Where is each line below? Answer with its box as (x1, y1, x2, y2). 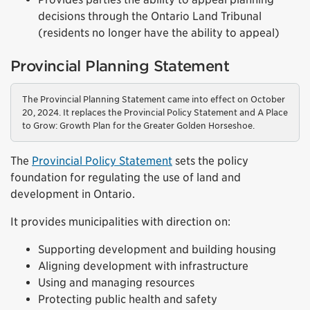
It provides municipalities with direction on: (10, 215, 230, 228)
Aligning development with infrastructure (38, 259, 248, 273)
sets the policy (172, 154, 248, 167)
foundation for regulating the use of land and (10, 170, 241, 184)
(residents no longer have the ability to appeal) (38, 26, 280, 39)
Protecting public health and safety (38, 292, 217, 306)
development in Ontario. (10, 187, 135, 201)
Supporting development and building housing (38, 242, 276, 256)
